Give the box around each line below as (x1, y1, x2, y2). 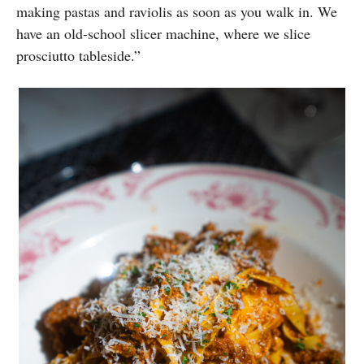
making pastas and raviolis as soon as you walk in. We (16, 2, 337, 22)
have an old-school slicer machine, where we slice (16, 24, 310, 44)
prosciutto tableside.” (16, 45, 141, 66)
